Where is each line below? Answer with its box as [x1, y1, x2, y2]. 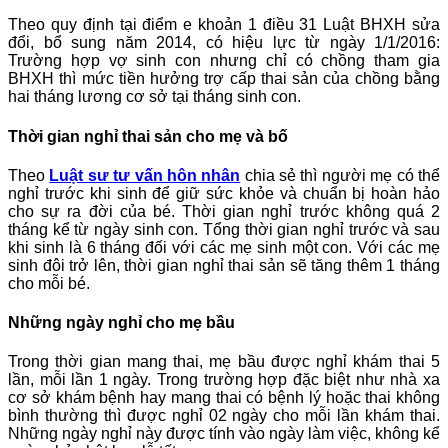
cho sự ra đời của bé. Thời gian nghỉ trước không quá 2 [8, 202, 440, 220]
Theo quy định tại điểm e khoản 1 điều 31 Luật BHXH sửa [8, 16, 440, 34]
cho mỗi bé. [8, 274, 90, 292]
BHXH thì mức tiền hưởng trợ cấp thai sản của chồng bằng [8, 70, 440, 88]
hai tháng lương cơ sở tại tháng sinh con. [8, 88, 301, 106]
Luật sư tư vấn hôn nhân [49, 166, 241, 184]
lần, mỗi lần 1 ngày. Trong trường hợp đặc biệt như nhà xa [8, 371, 440, 389]
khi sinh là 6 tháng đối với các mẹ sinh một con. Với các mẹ [8, 238, 440, 256]
